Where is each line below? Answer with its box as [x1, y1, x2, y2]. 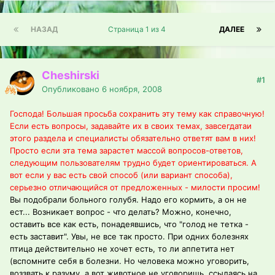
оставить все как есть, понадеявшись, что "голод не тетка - [10, 219, 249, 230]
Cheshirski [42, 69, 99, 82]
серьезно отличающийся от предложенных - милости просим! [10, 182, 260, 193]
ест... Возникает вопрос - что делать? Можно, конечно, [10, 207, 231, 217]
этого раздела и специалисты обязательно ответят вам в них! [10, 133, 256, 144]
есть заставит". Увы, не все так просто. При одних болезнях [10, 231, 249, 242]
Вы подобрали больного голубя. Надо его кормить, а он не [10, 195, 247, 205]
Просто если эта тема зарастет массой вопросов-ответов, [10, 145, 243, 156]
